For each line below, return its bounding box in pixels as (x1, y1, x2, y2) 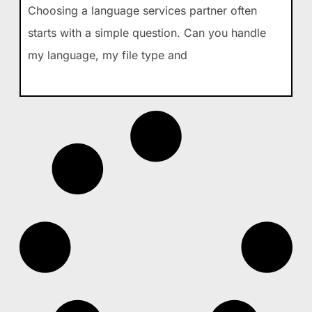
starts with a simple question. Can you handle (27, 25, 266, 40)
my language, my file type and (27, 47, 187, 62)
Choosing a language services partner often (27, 3, 257, 17)
